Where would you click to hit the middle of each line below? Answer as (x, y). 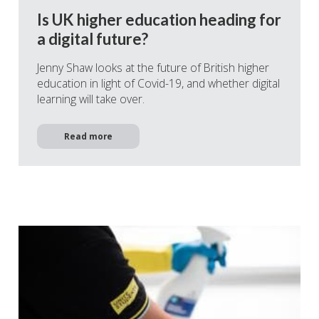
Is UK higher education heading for (159, 19)
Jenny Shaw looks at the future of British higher (153, 67)
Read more (88, 136)
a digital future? (93, 38)
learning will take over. (91, 99)
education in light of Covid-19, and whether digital (158, 83)
